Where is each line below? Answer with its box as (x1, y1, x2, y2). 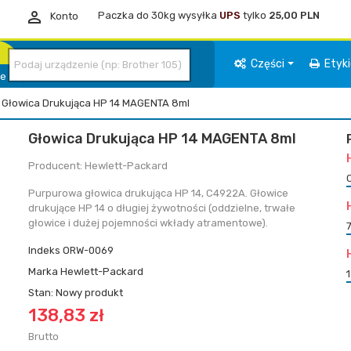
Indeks (27, 244, 60, 256)
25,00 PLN (268, 9, 320, 21)
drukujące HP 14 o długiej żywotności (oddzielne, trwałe (27, 202, 295, 214)
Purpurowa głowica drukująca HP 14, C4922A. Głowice (27, 187, 288, 199)
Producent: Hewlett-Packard (27, 160, 168, 172)
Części (248, 57, 288, 71)
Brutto (27, 331, 59, 342)
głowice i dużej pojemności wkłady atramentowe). (27, 217, 268, 229)
